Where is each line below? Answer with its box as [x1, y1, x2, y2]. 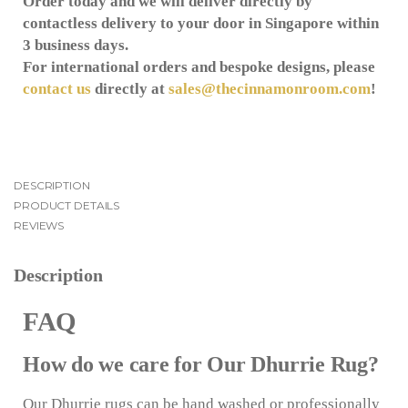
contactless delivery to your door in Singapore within [23, 15, 379, 33]
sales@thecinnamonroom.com [168, 80, 371, 98]
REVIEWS [14, 219, 65, 233]
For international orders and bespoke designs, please [23, 58, 375, 76]
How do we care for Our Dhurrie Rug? [23, 352, 379, 377]
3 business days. [23, 36, 128, 55]
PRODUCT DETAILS [14, 199, 120, 213]
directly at [91, 80, 168, 98]
